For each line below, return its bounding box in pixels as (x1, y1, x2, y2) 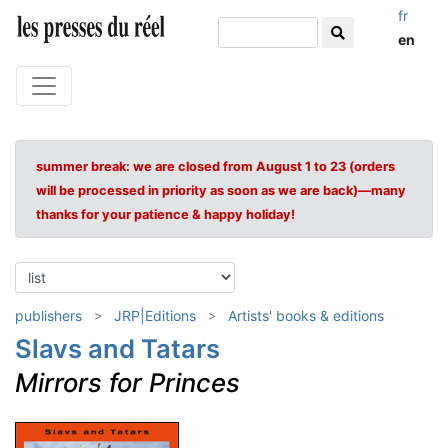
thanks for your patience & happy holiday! (36, 207, 295, 222)
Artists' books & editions (228, 307, 384, 324)
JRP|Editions (114, 307, 196, 324)
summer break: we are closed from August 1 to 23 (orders (36, 159, 395, 174)
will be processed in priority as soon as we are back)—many (36, 183, 406, 198)
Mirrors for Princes (15, 367, 240, 398)
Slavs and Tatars (15, 333, 220, 364)
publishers (15, 307, 82, 324)
